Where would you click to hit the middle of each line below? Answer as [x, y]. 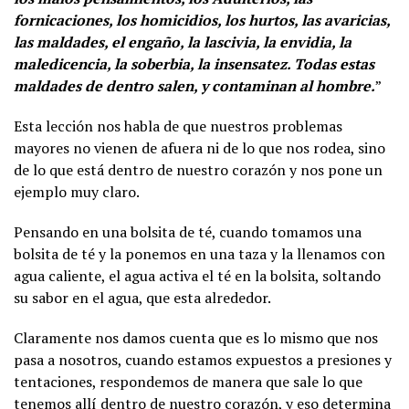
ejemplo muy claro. [77, 192]
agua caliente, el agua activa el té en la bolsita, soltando [197, 276]
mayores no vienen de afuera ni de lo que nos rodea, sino [199, 148]
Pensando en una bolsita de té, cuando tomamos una [188, 232]
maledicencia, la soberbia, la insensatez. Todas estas [194, 64]
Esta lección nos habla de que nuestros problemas [178, 126]
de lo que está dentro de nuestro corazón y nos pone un [198, 170]
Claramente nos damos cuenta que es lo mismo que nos [196, 338]
